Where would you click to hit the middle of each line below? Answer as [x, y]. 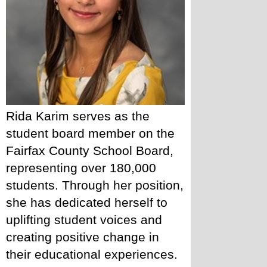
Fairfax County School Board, [90, 150]
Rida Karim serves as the [78, 116]
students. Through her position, [95, 185]
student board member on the [90, 133]
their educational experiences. [92, 254]
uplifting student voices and [84, 220]
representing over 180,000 [81, 168]
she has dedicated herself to [87, 202]
